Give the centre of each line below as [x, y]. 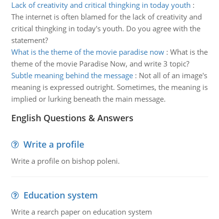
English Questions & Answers [72, 118]
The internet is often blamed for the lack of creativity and [106, 17]
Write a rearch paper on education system [81, 212]
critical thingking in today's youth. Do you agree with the [106, 28]
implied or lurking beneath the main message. [88, 99]
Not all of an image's [173, 75]
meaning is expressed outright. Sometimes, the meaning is [109, 87]
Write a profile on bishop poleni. [65, 161]
